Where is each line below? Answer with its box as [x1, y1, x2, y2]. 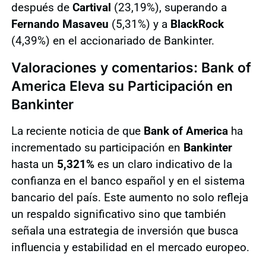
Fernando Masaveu [11, 17, 109, 31]
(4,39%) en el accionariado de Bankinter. [11, 34, 214, 48]
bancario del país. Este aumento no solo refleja [11, 190, 248, 204]
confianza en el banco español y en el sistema [11, 173, 245, 188]
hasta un [11, 157, 57, 171]
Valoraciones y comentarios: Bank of [11, 59, 251, 75]
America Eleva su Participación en [11, 77, 233, 94]
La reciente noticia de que [11, 123, 144, 138]
